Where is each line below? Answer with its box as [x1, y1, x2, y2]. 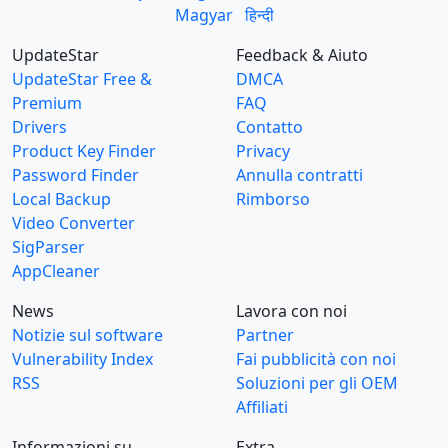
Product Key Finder [12, 140, 156, 162]
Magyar [174, 4, 233, 26]
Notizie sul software [12, 324, 163, 346]
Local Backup [12, 188, 111, 210]
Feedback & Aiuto [236, 44, 368, 66]
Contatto [236, 116, 303, 138]
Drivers [12, 116, 67, 138]
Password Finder [12, 164, 139, 186]
